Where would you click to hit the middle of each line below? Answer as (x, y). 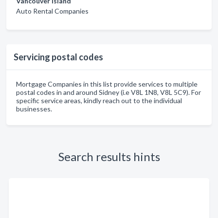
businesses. (34, 109)
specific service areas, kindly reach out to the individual (99, 100)
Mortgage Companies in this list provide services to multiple (107, 84)
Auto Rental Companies (52, 11)
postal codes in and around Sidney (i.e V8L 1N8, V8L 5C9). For (109, 92)
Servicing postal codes (58, 57)
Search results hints (109, 156)
